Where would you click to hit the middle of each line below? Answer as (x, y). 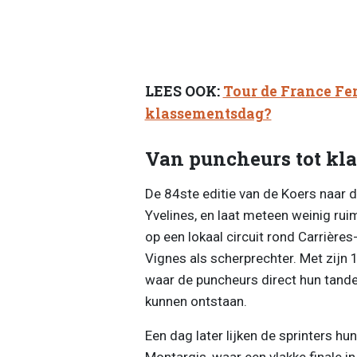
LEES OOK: (184, 92)
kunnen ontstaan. (196, 301)
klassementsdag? (208, 114)
